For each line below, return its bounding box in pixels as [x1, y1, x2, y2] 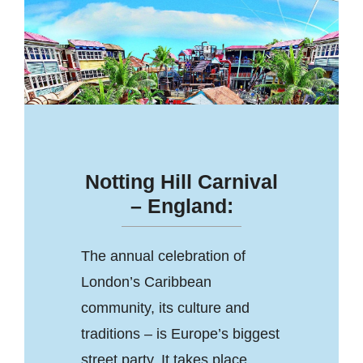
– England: [130, 194, 233, 217]
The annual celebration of [80, 247, 246, 264]
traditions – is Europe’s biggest [80, 325, 280, 342]
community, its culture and [80, 299, 250, 316]
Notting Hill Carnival [85, 169, 278, 193]
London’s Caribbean [80, 273, 211, 290]
